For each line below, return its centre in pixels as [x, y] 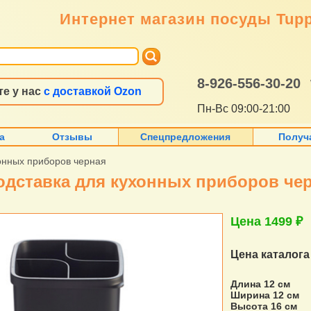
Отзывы [73, 137]
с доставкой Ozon [92, 92]
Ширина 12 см [265, 295]
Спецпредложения [186, 137]
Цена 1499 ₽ [267, 222]
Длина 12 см [261, 284]
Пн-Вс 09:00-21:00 [244, 109]
